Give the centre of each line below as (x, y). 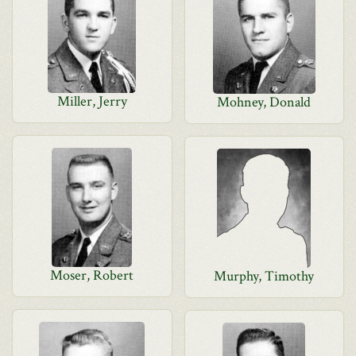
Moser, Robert (92, 275)
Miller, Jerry (92, 101)
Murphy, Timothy (264, 276)
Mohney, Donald (264, 102)
